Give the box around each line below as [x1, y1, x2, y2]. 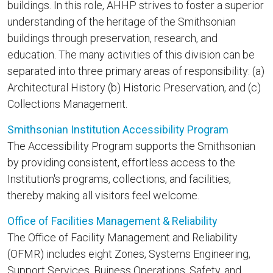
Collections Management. [7, 97, 127, 110]
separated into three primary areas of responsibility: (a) [7, 64, 264, 77]
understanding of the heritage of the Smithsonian [7, 15, 236, 28]
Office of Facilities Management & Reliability [7, 214, 218, 227]
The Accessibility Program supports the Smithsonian [7, 139, 255, 152]
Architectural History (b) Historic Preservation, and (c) [7, 80, 261, 94]
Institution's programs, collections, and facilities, [7, 172, 231, 185]
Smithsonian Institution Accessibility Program [7, 122, 229, 136]
